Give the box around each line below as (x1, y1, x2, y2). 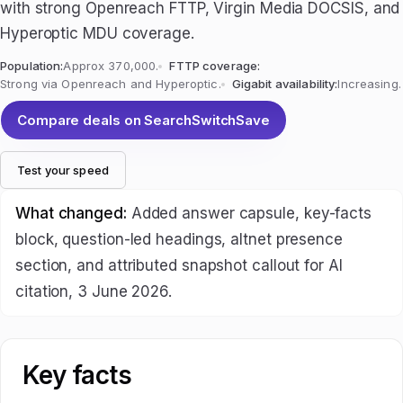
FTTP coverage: (169, 58, 261, 73)
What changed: (15, 204, 127, 222)
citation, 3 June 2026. (15, 282, 173, 300)
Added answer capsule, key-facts (126, 204, 372, 222)
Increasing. (337, 76, 401, 91)
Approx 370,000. (63, 58, 159, 73)
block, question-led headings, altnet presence (15, 230, 343, 248)
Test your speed (17, 163, 109, 177)
